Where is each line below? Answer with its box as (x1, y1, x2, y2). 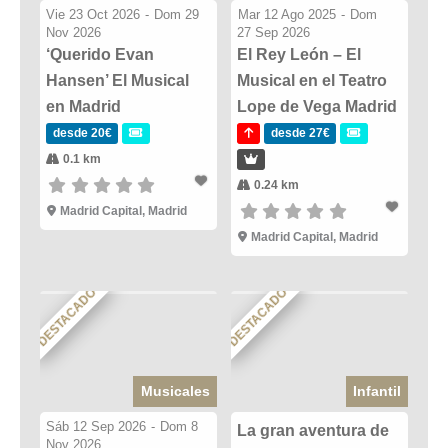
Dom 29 (154, 6, 200, 22)
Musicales (140, 382, 210, 399)
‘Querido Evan (46, 45, 154, 63)
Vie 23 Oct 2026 (46, 6, 141, 22)
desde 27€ (270, 125, 330, 140)
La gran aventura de (237, 421, 390, 439)
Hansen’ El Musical (46, 71, 189, 89)
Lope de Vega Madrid (237, 97, 398, 115)
